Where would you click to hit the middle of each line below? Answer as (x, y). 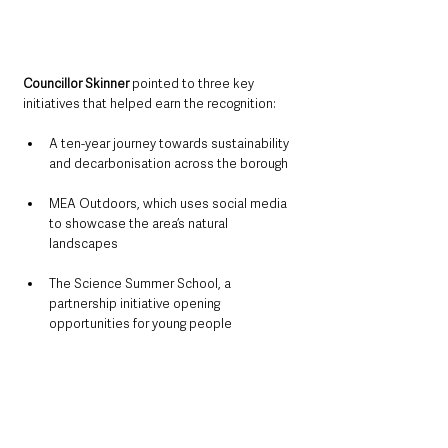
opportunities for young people (140, 324)
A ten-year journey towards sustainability (170, 144)
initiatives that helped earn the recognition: (149, 104)
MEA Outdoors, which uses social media (169, 204)
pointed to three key (194, 84)
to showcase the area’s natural (140, 224)
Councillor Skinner (77, 84)
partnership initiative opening (136, 304)
